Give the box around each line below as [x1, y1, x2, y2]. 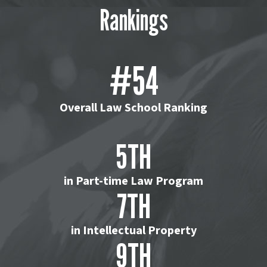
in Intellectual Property [70, 222, 197, 240]
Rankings [99, 3, 168, 38]
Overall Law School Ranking [60, 100, 207, 117]
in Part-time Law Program [64, 173, 203, 190]
